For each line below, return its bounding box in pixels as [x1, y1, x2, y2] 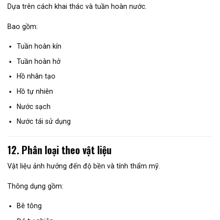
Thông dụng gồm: [7, 182, 63, 190]
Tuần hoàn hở [16, 57, 60, 65]
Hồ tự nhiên [16, 87, 53, 95]
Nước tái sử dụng [16, 117, 71, 126]
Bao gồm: [7, 22, 38, 30]
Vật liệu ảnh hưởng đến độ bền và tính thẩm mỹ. [7, 162, 160, 170]
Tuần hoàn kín [16, 42, 61, 51]
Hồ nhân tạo [16, 72, 55, 81]
